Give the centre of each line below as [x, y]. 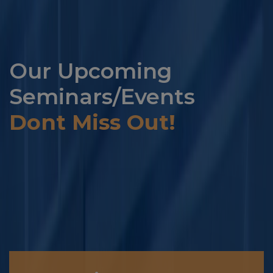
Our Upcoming [90, 71]
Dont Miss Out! [92, 122]
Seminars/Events [102, 96]
